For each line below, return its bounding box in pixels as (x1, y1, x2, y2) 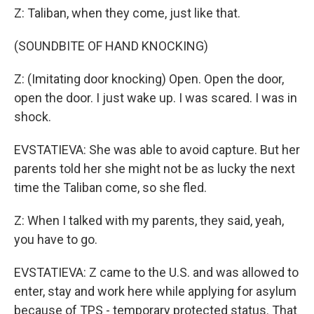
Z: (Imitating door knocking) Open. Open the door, (14, 71, 284, 86)
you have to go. (14, 232, 97, 247)
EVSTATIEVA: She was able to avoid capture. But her (14, 142, 300, 157)
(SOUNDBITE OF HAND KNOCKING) (14, 39, 208, 53)
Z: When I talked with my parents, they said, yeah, (14, 213, 284, 228)
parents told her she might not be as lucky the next (14, 161, 295, 176)
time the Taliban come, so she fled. (14, 180, 207, 195)
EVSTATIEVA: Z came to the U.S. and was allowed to (14, 265, 299, 280)
